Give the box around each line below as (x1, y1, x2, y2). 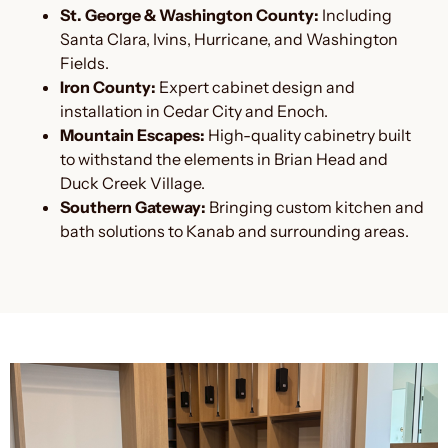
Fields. (60, 52, 109, 73)
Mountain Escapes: (60, 124, 205, 145)
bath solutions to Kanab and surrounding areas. (60, 220, 409, 241)
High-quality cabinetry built (205, 124, 411, 145)
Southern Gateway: (60, 196, 206, 217)
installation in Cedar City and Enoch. (60, 100, 328, 121)
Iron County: (60, 76, 156, 97)
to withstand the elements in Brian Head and (60, 148, 388, 169)
